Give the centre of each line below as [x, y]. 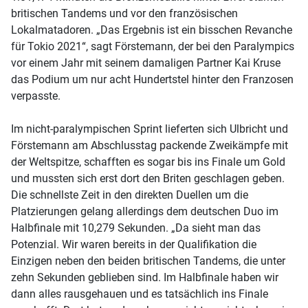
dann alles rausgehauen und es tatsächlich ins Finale [140, 294]
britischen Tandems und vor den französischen [124, 13]
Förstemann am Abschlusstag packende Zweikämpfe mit [150, 145]
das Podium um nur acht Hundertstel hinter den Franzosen [152, 79]
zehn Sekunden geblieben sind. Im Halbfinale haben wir [145, 277]
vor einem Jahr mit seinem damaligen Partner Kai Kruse [146, 63]
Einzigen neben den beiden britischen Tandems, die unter [148, 261]
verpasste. [36, 96]
